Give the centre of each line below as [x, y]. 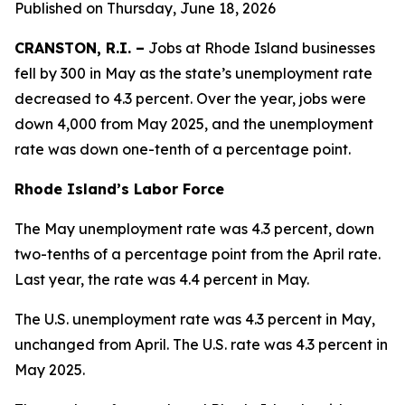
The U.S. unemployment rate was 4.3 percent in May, [195, 319]
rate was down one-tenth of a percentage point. [183, 149]
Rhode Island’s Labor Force [119, 189]
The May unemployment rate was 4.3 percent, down [194, 229]
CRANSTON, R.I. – [80, 48]
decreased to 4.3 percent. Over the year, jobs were [190, 99]
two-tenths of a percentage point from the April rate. [198, 254]
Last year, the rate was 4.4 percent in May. [162, 279]
